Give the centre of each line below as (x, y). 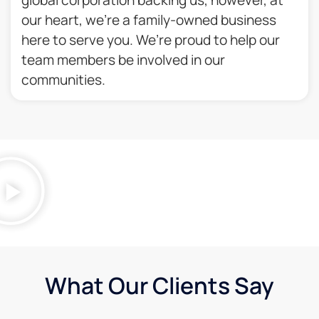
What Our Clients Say (159, 285)
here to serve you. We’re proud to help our (151, 40)
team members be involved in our (123, 59)
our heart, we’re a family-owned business (149, 20)
